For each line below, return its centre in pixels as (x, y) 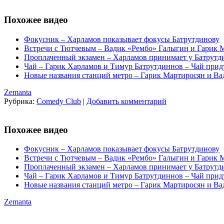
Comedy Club (59, 101)
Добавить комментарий (126, 101)
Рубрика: (20, 101)
